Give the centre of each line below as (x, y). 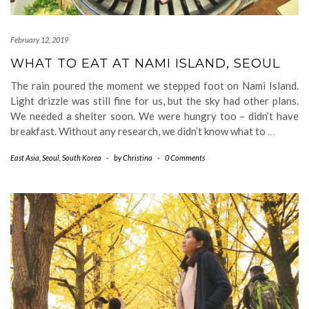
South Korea (82, 158)
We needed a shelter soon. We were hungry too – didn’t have (154, 116)
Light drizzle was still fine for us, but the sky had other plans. (154, 101)
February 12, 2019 (39, 40)
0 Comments (185, 158)
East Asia (25, 158)
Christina (138, 158)
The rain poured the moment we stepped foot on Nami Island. (154, 86)
